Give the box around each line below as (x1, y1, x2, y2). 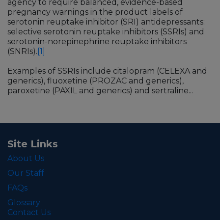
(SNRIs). (7, 47, 37, 56)
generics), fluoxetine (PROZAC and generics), (7, 76, 184, 86)
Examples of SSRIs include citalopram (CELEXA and (7, 66, 207, 76)
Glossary (7, 198, 40, 208)
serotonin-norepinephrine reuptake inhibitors (7, 37, 187, 47)
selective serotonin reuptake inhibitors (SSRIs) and (7, 27, 204, 37)
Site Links (7, 138, 58, 150)
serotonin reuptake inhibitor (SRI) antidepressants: (7, 17, 205, 27)
